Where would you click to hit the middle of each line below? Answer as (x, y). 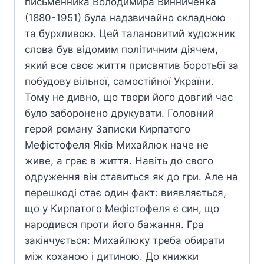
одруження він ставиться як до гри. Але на (131, 177)
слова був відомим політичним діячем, (121, 50)
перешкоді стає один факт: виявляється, (126, 193)
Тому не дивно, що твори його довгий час (129, 98)
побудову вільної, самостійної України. (119, 82)
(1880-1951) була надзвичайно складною (125, 18)
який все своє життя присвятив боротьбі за (132, 66)
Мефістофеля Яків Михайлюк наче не (117, 145)
